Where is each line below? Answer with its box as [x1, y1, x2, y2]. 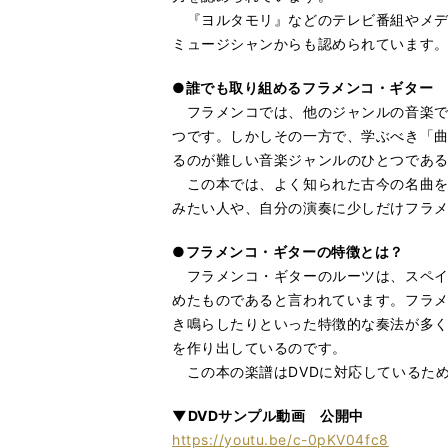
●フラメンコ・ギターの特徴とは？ [172, 243, 404, 260]
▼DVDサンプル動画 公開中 [172, 407, 364, 424]
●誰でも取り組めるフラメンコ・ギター [172, 79, 434, 96]
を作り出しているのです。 [172, 339, 347, 356]
